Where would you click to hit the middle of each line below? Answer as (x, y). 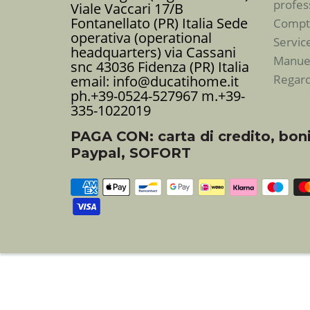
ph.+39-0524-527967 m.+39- (158, 96)
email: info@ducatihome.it (155, 82)
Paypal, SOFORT (131, 153)
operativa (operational (141, 38)
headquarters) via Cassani (153, 53)
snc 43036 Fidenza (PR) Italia (160, 67)
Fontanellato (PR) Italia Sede (159, 24)
